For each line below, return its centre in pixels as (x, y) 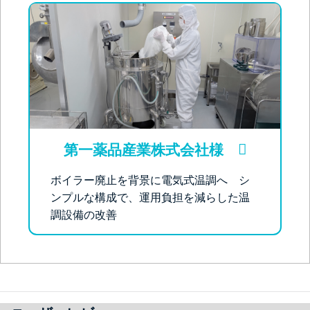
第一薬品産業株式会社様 (151, 150)
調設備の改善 (84, 215)
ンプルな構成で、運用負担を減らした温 (150, 197)
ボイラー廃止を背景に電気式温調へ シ (150, 180)
